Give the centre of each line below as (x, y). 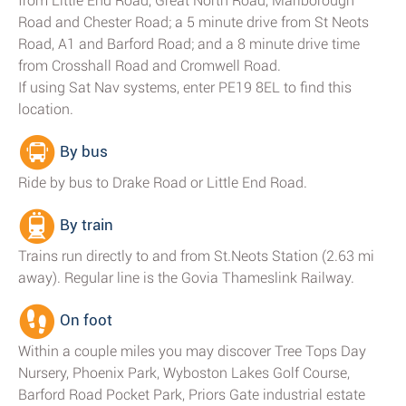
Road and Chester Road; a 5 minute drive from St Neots (193, 22)
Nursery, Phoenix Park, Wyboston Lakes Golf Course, (184, 373)
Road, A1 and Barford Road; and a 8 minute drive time (189, 44)
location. (46, 109)
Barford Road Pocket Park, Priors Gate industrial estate (192, 395)
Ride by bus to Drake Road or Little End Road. (163, 183)
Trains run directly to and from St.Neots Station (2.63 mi (196, 256)
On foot (84, 320)
